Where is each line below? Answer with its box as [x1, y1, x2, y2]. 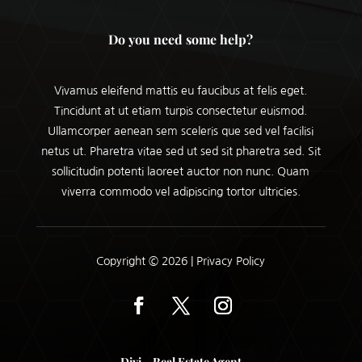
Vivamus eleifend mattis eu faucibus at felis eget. [54, 85, 308, 97]
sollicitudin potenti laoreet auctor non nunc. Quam [52, 166, 310, 178]
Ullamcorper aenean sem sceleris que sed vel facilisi [48, 125, 314, 137]
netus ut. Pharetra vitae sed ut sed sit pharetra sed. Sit [40, 145, 321, 158]
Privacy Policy [196, 255, 266, 267]
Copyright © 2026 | [96, 255, 197, 267]
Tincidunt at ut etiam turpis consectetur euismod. [54, 105, 308, 117]
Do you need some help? [108, 31, 254, 48]
